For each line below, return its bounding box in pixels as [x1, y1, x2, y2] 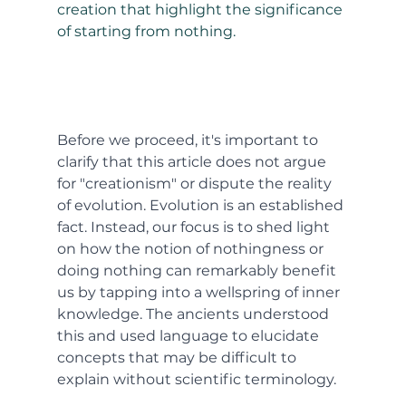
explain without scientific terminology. [56, 370, 336, 388]
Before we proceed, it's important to [56, 130, 322, 149]
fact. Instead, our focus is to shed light [56, 217, 333, 236]
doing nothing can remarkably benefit [56, 261, 340, 279]
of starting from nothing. [56, 22, 236, 40]
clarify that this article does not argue [56, 152, 330, 170]
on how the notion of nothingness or [56, 239, 327, 257]
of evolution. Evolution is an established [56, 196, 347, 214]
